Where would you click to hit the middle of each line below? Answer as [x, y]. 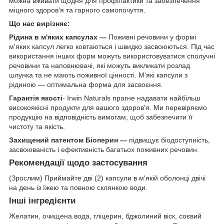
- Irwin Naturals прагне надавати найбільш [131, 98]
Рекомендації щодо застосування [78, 163]
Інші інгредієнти [42, 201]
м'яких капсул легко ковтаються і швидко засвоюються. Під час [112, 47]
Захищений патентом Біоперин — [68, 140]
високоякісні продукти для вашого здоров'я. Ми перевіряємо [108, 108]
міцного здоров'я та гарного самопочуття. [77, 10]
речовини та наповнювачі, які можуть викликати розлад [99, 66]
